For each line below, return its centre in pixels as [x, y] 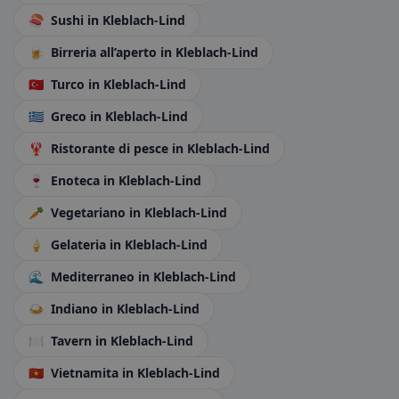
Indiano [74, 309]
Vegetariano [88, 212]
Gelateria [78, 244]
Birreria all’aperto [104, 52]
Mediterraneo [93, 277]
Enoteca [75, 180]
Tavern [71, 341]
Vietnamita [85, 373]
